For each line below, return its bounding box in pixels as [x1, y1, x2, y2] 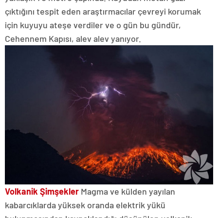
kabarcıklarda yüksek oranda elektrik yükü [5, 199, 165, 210]
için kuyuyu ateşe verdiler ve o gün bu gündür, [5, 19, 181, 31]
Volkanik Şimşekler [5, 185, 79, 197]
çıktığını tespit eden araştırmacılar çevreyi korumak [5, 6, 201, 17]
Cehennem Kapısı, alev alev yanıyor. [5, 33, 141, 44]
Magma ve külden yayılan [79, 185, 175, 197]
